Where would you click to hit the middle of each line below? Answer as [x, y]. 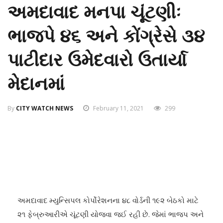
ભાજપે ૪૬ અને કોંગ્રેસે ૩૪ [106, 36]
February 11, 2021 [118, 108]
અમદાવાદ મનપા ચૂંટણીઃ [94, 12]
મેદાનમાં [36, 84]
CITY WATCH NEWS [45, 108]
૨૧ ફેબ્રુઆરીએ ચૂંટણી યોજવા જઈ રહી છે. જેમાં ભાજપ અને [111, 214]
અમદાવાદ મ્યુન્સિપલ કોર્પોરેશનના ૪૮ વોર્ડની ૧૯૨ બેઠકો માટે [108, 200]
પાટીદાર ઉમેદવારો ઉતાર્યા [97, 60]
